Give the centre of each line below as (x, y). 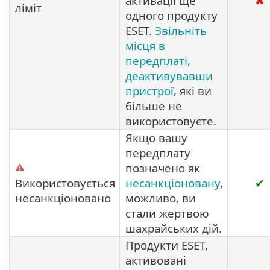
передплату (158, 152)
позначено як (163, 168)
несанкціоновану (173, 183)
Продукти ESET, (167, 245)
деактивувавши (169, 75)
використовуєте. (171, 121)
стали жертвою (167, 213)
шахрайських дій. (174, 228)
